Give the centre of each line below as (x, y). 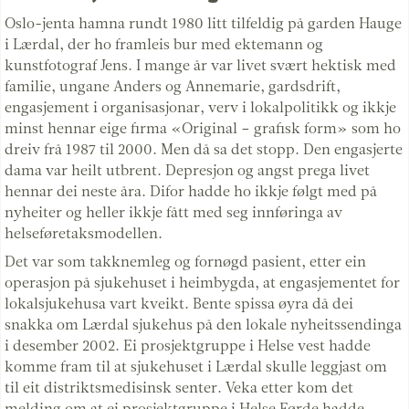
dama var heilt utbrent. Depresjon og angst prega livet (187, 170)
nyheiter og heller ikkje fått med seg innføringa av (173, 212)
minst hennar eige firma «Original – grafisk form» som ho (203, 128)
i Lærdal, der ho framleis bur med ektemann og (164, 44)
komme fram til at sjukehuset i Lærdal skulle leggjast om (196, 366)
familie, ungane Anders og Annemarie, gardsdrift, (173, 86)
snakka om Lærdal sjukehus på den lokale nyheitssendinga (203, 324)
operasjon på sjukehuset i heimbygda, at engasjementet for (202, 282)
